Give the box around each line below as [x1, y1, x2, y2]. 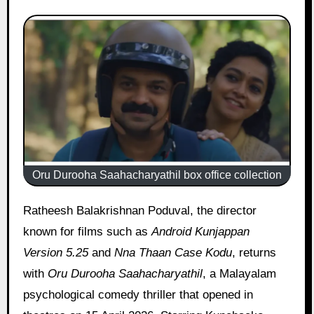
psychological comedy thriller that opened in [22, 287, 253, 301]
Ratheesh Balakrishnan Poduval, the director [22, 203, 32, 217]
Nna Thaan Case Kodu [114, 245, 232, 259]
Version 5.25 [22, 245, 88, 259]
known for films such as [22, 224, 151, 238]
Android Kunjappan [151, 224, 250, 238]
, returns [231, 245, 276, 259]
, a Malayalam [202, 266, 276, 280]
